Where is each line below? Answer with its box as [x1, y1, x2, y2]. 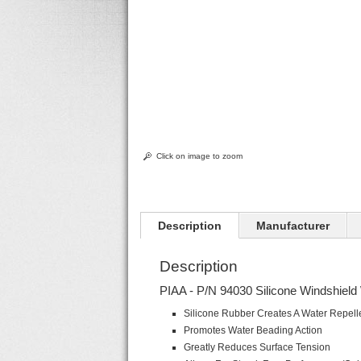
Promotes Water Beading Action [184, 325, 323, 336]
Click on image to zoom [156, 151, 243, 160]
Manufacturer [256, 219, 330, 232]
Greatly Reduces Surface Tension [184, 342, 331, 353]
